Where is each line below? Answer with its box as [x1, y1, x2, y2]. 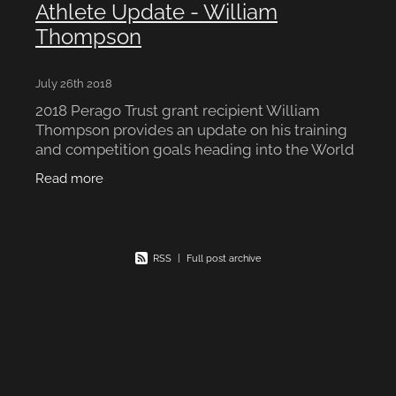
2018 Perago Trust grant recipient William [35, 98, 320, 120]
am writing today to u [35, 176, 183, 198]
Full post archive [187, 249, 261, 264]
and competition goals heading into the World [35, 137, 354, 159]
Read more [35, 167, 103, 187]
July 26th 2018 [35, 74, 112, 91]
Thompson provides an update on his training [35, 118, 347, 140]
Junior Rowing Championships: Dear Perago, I [35, 156, 348, 179]
